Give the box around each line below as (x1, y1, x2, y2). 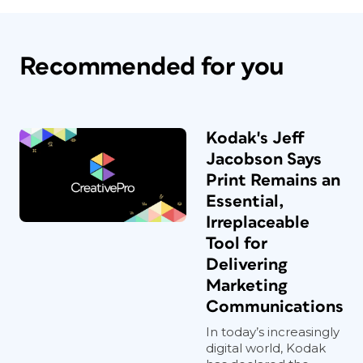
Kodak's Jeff (206, 130, 305, 147)
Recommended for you (19, 53, 284, 81)
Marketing (206, 277, 288, 295)
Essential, (206, 193, 284, 211)
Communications (206, 298, 344, 316)
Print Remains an (206, 172, 340, 190)
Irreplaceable (206, 214, 310, 232)
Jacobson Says (206, 151, 322, 169)
